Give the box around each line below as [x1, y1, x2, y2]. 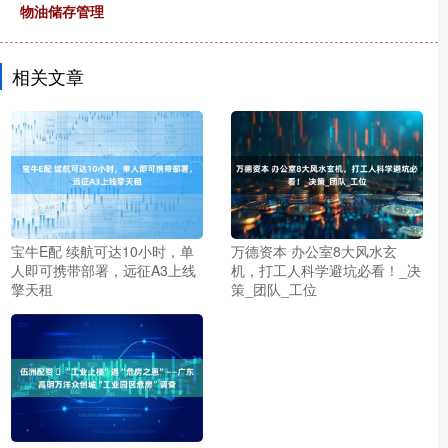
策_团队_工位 [230, 279, 317, 300]
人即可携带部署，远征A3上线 [11, 260, 196, 281]
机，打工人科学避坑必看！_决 [230, 260, 421, 281]
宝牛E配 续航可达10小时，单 [11, 241, 194, 262]
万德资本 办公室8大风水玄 [230, 241, 397, 262]
